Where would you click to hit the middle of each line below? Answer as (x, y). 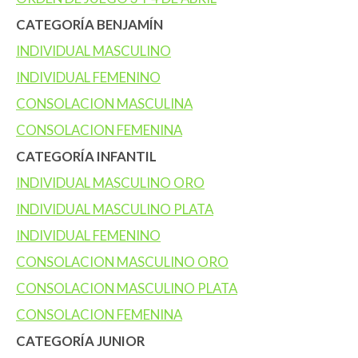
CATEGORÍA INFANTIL (86, 156)
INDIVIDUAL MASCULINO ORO (110, 183)
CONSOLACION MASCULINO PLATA (127, 288)
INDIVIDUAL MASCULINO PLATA (115, 209)
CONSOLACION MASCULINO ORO (122, 262)
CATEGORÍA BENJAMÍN (89, 24)
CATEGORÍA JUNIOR (80, 341)
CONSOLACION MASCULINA (104, 103)
